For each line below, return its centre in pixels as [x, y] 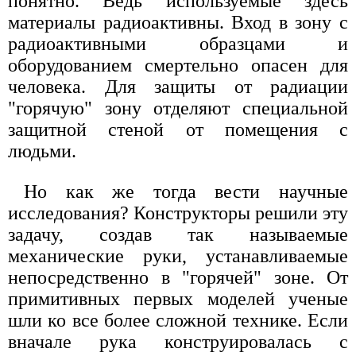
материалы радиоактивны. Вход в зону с [178, 22]
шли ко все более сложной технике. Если [178, 320]
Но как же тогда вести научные [186, 191]
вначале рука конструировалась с [178, 341]
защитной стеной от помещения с [178, 129]
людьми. [42, 151]
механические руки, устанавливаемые [178, 255]
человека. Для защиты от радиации [178, 86]
